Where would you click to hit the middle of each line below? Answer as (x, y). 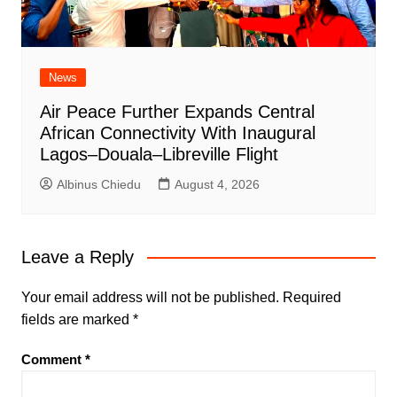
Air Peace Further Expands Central (177, 112)
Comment (53, 360)
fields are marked (77, 320)
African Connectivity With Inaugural (177, 133)
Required (311, 298)
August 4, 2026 (217, 185)
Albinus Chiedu (98, 185)
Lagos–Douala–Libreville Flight (159, 155)
